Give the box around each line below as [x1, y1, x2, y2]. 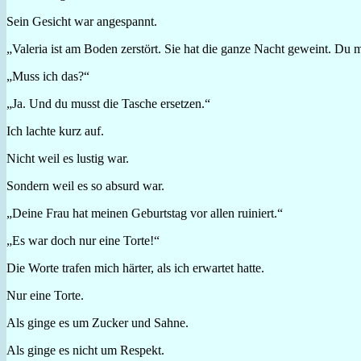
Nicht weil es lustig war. [6, 151, 129, 165]
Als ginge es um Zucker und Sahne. [6, 315, 189, 330]
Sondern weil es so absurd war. [6, 178, 164, 193]
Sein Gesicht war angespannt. [6, 14, 157, 28]
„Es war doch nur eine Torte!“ [6, 233, 160, 247]
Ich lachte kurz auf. [6, 123, 104, 138]
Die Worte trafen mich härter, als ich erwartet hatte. [6, 260, 264, 275]
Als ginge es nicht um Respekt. [6, 342, 164, 357]
